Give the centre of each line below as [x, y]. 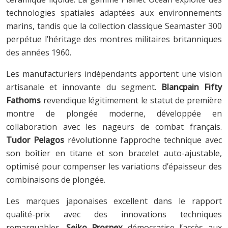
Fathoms [23, 100]
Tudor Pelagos [35, 140]
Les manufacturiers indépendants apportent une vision [114, 74]
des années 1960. [39, 52]
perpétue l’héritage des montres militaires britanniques [114, 39]
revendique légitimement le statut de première [131, 100]
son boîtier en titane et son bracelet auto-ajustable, [114, 153]
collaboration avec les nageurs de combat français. [114, 126]
